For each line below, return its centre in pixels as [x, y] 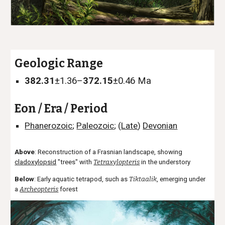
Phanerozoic [49, 126]
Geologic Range [59, 64]
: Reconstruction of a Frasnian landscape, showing [109, 152]
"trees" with [75, 162]
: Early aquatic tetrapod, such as [82, 179]
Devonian [160, 126]
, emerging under [181, 179]
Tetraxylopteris [117, 162]
